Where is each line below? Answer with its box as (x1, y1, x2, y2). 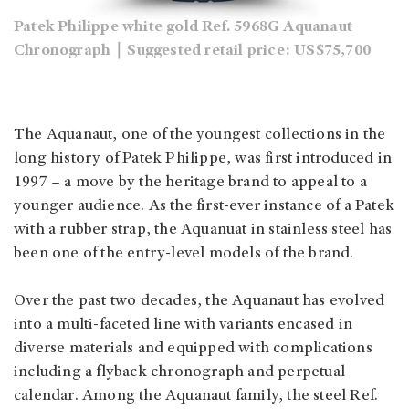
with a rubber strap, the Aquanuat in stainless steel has (14, 222, 393, 239)
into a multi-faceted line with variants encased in (14, 317, 353, 334)
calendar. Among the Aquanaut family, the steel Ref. (14, 388, 379, 405)
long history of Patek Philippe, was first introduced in (14, 151, 393, 168)
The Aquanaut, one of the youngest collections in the (14, 127, 386, 144)
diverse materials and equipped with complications (14, 341, 372, 358)
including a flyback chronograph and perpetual (14, 364, 346, 382)
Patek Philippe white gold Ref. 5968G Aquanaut (14, 19, 353, 37)
